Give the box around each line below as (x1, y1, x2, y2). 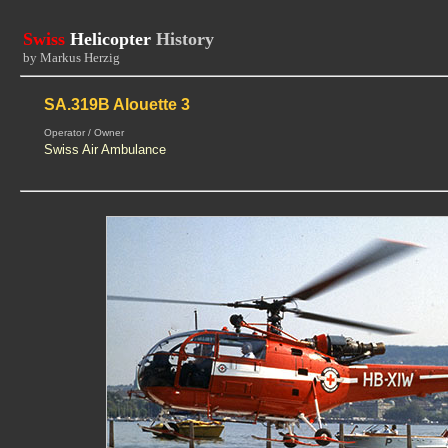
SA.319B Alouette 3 (43, 96, 190, 113)
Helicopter (69, 29, 156, 49)
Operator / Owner (43, 127, 124, 138)
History (155, 29, 214, 49)
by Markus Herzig (22, 50, 120, 65)
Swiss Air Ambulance (43, 142, 166, 157)
